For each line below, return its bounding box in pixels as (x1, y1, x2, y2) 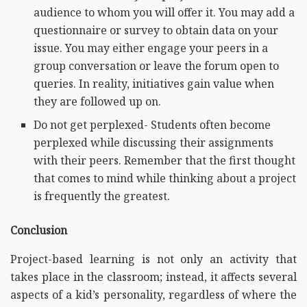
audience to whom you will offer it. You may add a (34, 4, 295, 20)
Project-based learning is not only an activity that (10, 251, 297, 267)
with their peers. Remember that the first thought (34, 152, 296, 168)
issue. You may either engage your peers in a (34, 40, 269, 56)
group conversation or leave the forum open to (34, 58, 280, 73)
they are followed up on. (34, 93, 162, 109)
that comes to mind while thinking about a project (34, 170, 297, 186)
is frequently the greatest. (34, 188, 171, 204)
